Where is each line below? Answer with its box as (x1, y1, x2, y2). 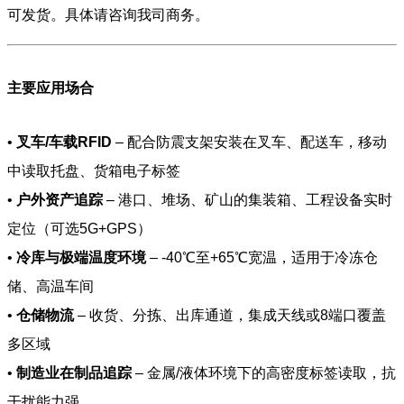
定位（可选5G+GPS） (7, 221, 151, 237)
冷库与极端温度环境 (16, 250, 146, 266)
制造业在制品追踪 (16, 365, 132, 381)
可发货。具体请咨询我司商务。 (7, 7, 209, 23)
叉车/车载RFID (16, 134, 112, 151)
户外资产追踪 (16, 192, 103, 208)
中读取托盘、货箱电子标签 (7, 163, 180, 179)
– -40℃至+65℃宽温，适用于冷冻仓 (146, 250, 378, 266)
